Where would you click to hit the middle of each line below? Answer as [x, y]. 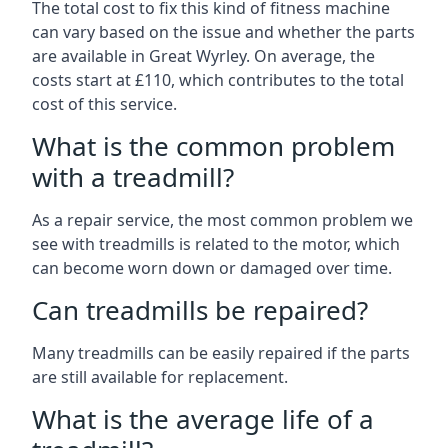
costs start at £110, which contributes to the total [218, 80]
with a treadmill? [133, 177]
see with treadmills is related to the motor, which [216, 244]
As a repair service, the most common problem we [222, 220]
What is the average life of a [203, 419]
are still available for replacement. [160, 377]
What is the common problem [213, 146]
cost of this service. [104, 104]
